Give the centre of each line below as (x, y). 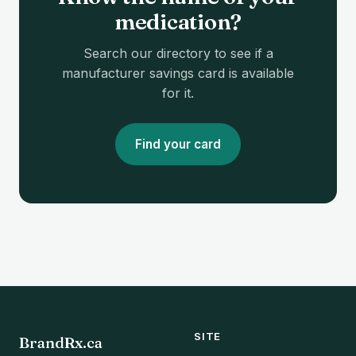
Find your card (178, 144)
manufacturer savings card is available (178, 73)
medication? (178, 22)
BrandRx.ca (61, 343)
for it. (178, 93)
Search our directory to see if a (178, 53)
